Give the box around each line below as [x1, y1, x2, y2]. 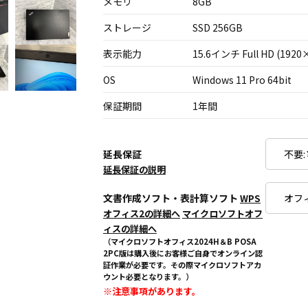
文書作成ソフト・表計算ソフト [103, 191, 240, 205]
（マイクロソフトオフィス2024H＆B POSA [103, 236, 256, 247]
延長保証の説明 [103, 163, 166, 176]
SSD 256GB [192, 21, 243, 34]
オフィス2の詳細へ [103, 207, 180, 220]
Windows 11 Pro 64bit [192, 73, 291, 87]
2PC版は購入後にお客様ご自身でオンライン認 [103, 247, 263, 258]
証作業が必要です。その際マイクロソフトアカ [103, 259, 261, 270]
